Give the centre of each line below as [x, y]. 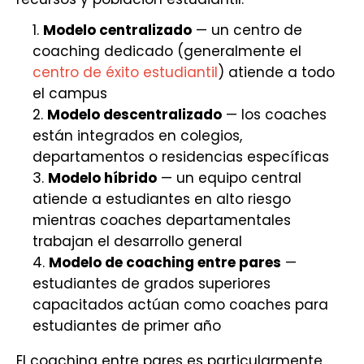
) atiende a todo [276, 72]
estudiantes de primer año [127, 326]
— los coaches [274, 115]
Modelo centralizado [117, 30]
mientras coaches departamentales [162, 220]
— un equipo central [229, 178]
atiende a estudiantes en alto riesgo [162, 199]
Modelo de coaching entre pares [165, 262]
